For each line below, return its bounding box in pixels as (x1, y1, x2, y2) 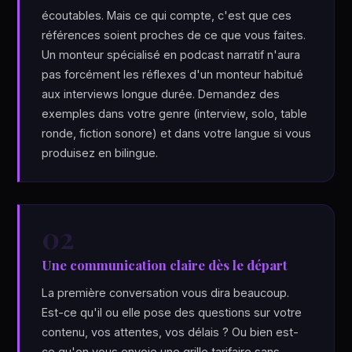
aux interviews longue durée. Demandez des (42, 87, 280, 101)
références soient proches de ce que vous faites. (42, 28, 306, 42)
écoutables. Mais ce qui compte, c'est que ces (42, 9, 292, 22)
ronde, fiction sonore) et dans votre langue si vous (42, 126, 312, 140)
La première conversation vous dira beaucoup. (42, 286, 290, 299)
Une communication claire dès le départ (42, 256, 288, 273)
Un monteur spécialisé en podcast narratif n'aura (42, 48, 301, 61)
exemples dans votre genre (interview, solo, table (42, 107, 308, 120)
